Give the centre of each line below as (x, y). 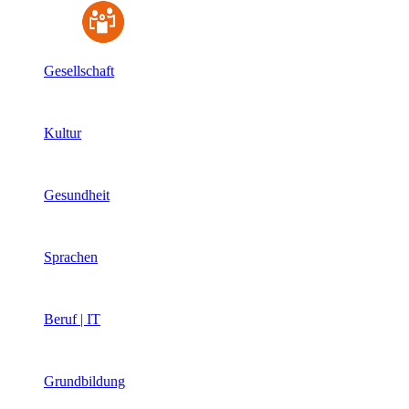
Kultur (63, 133)
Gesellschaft (79, 71)
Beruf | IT (72, 319)
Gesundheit (77, 195)
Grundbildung (84, 381)
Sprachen (71, 257)
